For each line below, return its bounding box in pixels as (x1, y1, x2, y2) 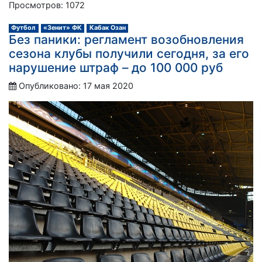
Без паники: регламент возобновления (9, 32, 244, 47)
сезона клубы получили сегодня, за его (9, 46, 249, 61)
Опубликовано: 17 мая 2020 (19, 81, 133, 91)
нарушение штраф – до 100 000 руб (9, 60, 223, 75)
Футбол (11, 24, 36, 32)
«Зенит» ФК (43, 24, 82, 32)
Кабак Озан (89, 24, 126, 32)
